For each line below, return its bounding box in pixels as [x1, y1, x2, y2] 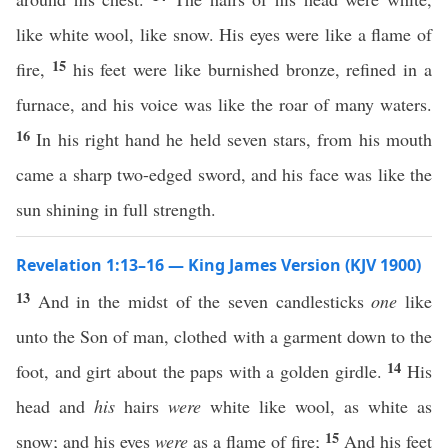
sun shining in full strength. [16, 197, 216, 221]
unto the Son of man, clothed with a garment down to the [16, 324, 432, 348]
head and [16, 394, 94, 418]
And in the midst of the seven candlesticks [37, 289, 372, 313]
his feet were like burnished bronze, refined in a [72, 57, 433, 81]
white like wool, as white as [201, 394, 432, 418]
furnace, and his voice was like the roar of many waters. [16, 92, 432, 116]
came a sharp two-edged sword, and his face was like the [16, 162, 432, 186]
